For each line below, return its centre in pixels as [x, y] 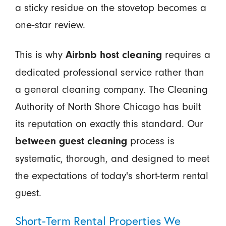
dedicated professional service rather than [109, 72]
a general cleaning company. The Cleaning [111, 90]
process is [151, 141]
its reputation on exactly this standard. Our [109, 124]
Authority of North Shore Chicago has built [108, 107]
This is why [40, 55]
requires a [186, 55]
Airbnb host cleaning [114, 55]
